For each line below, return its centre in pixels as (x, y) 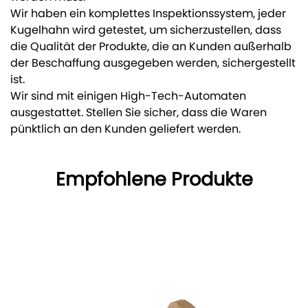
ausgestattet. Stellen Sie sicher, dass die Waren (139, 113)
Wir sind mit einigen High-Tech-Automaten (128, 97)
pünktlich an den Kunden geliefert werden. (125, 130)
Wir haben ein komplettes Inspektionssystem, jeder (148, 14)
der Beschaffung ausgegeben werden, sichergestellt (153, 64)
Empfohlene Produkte (154, 180)
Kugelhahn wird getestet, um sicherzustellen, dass (146, 31)
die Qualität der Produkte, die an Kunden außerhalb (151, 47)
